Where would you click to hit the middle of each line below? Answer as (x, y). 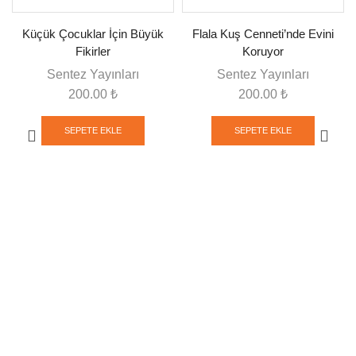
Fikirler (93, 52)
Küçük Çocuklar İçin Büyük (93, 34)
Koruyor (263, 52)
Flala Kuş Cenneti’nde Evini (263, 34)
